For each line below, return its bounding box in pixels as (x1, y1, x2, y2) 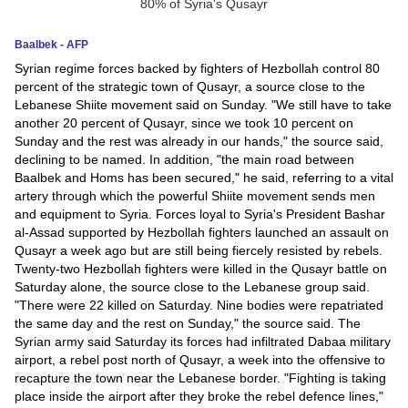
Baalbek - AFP (15, 38, 88, 51)
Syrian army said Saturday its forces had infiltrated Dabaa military (15, 334, 391, 349)
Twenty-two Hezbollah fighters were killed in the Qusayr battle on (15, 261, 387, 276)
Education (11, 103, 95, 135)
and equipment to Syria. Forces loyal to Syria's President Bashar (15, 207, 385, 221)
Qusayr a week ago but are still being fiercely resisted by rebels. (15, 243, 382, 258)
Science (11, 183, 76, 215)
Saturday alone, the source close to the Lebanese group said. (15, 280, 370, 294)
